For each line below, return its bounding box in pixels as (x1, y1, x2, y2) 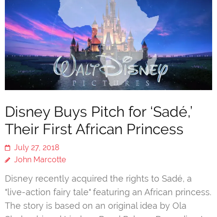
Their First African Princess (5, 121, 184, 138)
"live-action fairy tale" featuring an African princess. (5, 187, 211, 198)
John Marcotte (14, 155, 66, 165)
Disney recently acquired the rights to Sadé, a (5, 173, 192, 184)
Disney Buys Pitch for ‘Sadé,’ (5, 103, 192, 121)
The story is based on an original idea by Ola (5, 201, 186, 211)
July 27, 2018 (14, 143, 59, 153)
